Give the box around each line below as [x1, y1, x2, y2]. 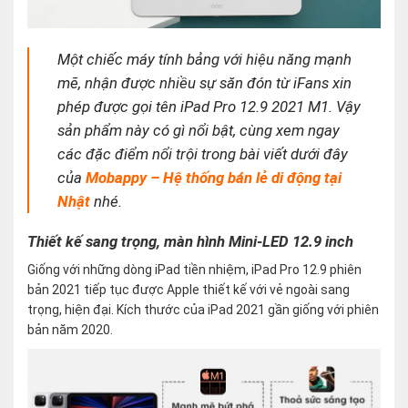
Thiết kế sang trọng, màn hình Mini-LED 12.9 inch [27, 232, 353, 251]
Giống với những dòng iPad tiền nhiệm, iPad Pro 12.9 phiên [27, 261, 362, 277]
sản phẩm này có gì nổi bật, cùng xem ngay [57, 121, 341, 140]
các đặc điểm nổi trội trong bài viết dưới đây [57, 145, 349, 164]
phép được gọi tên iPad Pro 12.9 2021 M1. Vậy [57, 97, 362, 117]
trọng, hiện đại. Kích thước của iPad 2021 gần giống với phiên [27, 301, 379, 317]
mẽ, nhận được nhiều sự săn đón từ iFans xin [57, 74, 352, 93]
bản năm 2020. [27, 321, 113, 337]
